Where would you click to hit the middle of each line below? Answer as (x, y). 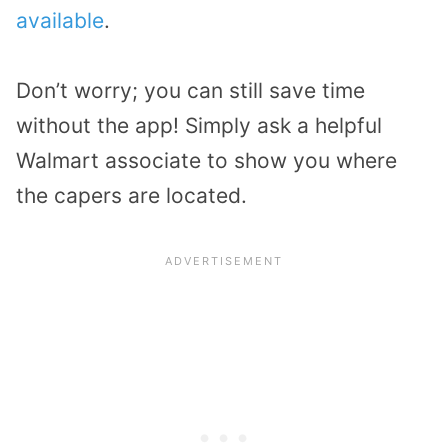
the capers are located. (131, 196)
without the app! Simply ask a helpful (199, 126)
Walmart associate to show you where (206, 161)
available (60, 20)
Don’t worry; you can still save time (190, 91)
